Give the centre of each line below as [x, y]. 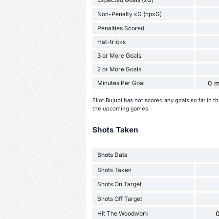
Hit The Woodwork [123, 213]
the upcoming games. [121, 108]
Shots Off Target [120, 199]
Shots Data [112, 155]
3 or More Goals [119, 55]
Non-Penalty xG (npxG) [129, 14]
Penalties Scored [120, 28]
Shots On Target [119, 184]
